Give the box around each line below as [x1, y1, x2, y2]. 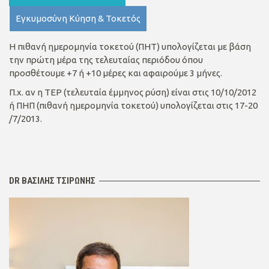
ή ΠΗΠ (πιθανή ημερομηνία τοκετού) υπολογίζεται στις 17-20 [9, 100, 258, 110]
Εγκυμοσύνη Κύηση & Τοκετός [16, 13, 141, 23]
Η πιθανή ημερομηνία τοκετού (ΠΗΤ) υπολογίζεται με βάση [9, 41, 251, 52]
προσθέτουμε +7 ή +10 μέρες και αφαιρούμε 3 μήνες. [9, 68, 222, 78]
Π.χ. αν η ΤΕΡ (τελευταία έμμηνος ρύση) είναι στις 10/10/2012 [9, 87, 256, 97]
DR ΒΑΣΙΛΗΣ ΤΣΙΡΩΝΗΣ [9, 175, 95, 186]
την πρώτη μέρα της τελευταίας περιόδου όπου [9, 55, 203, 65]
